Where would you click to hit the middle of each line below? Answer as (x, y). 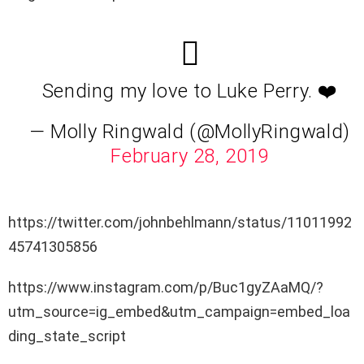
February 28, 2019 (190, 156)
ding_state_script (67, 336)
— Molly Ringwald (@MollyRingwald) (190, 132)
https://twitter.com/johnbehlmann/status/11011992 (180, 223)
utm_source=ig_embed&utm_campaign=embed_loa (179, 312)
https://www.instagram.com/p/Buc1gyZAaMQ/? (166, 288)
